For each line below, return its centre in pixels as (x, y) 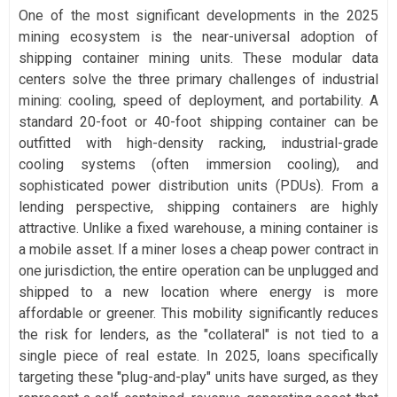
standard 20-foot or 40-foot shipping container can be (198, 121)
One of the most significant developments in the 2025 (198, 15)
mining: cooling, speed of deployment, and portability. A (198, 100)
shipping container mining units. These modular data (198, 58)
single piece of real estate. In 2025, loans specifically (198, 355)
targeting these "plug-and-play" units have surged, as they (198, 377)
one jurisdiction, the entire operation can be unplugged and (198, 270)
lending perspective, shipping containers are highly (198, 206)
